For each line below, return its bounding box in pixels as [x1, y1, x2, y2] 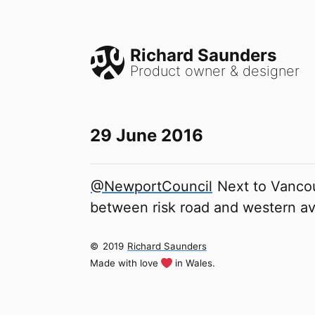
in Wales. [175, 257, 215, 269]
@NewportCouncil [91, 178, 212, 195]
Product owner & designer [130, 63, 300, 79]
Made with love [90, 257, 158, 269]
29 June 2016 [90, 125, 203, 146]
